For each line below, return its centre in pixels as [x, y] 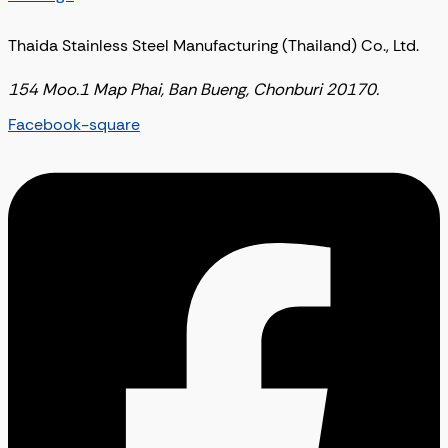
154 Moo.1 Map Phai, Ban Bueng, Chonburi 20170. [193, 89]
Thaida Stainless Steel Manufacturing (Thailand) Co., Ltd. [213, 46]
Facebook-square [74, 124]
